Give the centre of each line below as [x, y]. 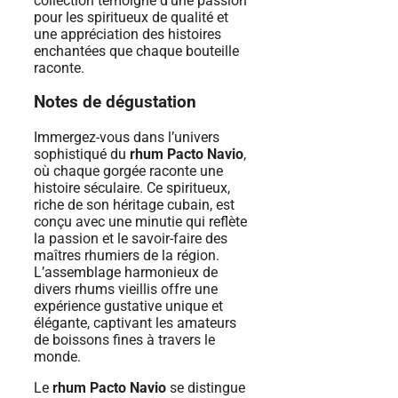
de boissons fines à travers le [124, 340]
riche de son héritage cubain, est [134, 205]
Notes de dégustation [115, 103]
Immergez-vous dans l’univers [127, 138]
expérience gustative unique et [128, 306]
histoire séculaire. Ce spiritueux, [132, 188]
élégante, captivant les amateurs [135, 323]
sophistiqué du [82, 155]
